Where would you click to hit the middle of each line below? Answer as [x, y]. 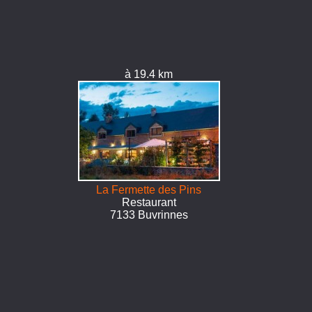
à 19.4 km [149, 74]
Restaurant [149, 202]
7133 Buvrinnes [149, 215]
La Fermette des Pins [149, 190]
